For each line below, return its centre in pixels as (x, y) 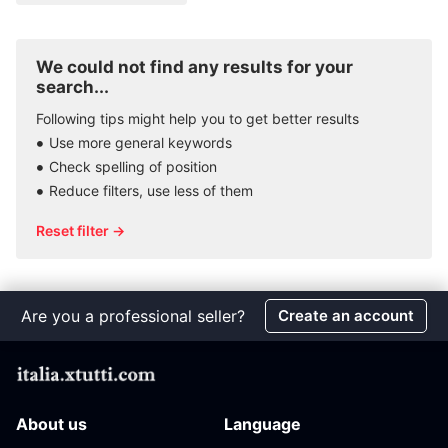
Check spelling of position (133, 166)
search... (72, 87)
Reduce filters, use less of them (151, 190)
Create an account (346, 315)
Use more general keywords (140, 142)
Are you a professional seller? (133, 316)
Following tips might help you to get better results (197, 118)
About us (51, 424)
